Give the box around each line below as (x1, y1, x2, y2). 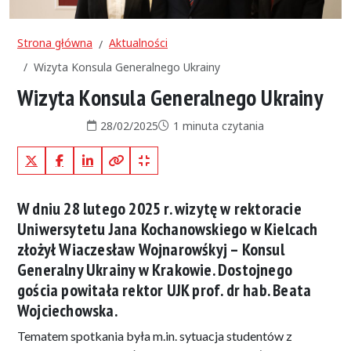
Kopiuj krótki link (135, 147, 237, 165)
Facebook (45, 147, 100, 165)
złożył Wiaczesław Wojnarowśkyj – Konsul (17, 237, 284, 260)
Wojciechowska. (17, 299, 118, 321)
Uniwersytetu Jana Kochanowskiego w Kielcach (17, 217, 318, 240)
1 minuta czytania (172, 118, 264, 133)
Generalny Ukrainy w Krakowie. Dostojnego (17, 258, 293, 280)
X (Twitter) (17, 147, 80, 165)
